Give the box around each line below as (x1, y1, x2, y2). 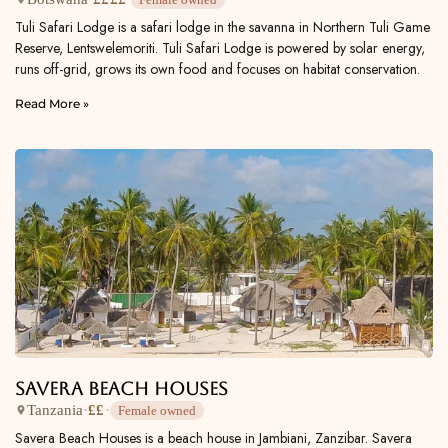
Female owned (117, 402, 196, 418)
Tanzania (27, 402, 83, 419)
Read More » (15, 95, 89, 111)
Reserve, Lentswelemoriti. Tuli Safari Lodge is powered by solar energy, (15, 37, 425, 58)
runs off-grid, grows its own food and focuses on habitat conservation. (15, 58, 420, 79)
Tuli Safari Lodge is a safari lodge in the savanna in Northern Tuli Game (15, 16, 430, 37)
